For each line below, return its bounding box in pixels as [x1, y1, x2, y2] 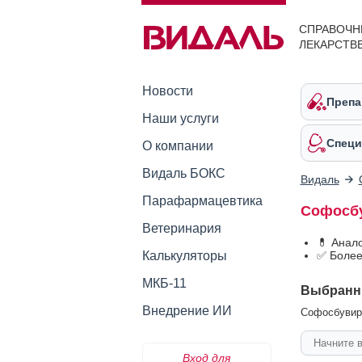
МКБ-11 [141, 276, 187, 290]
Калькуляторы [141, 249, 227, 263]
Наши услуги [141, 112, 219, 125]
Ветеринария [141, 221, 221, 235]
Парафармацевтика [141, 194, 263, 208]
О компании [141, 139, 213, 153]
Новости [141, 84, 193, 98]
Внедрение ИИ [141, 304, 232, 318]
